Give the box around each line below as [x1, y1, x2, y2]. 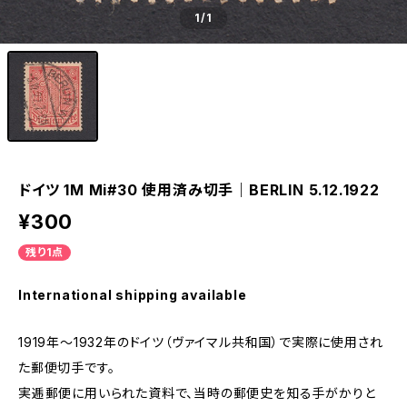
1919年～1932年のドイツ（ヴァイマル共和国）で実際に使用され [18, 334, 383, 350]
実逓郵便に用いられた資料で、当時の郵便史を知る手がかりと [18, 385, 376, 401]
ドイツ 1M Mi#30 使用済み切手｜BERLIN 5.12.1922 [18, 181, 380, 199]
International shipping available [18, 287, 247, 303]
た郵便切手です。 [18, 360, 115, 375]
